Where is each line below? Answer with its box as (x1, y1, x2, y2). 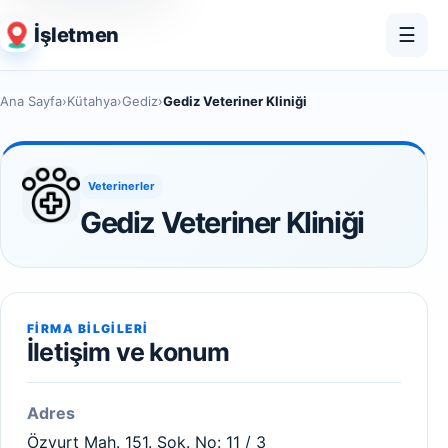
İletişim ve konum (27, 337, 230, 367)
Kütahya (67, 93, 117, 109)
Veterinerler (88, 179, 155, 193)
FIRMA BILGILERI (27, 321, 149, 336)
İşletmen (34, 23, 119, 47)
